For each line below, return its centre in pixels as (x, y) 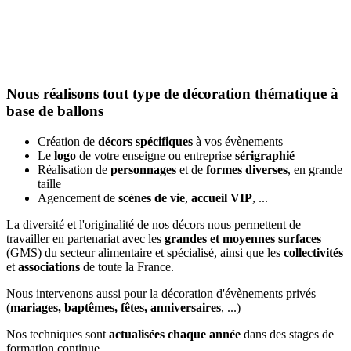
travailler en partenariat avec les (85, 238)
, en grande (315, 169)
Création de (68, 141)
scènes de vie (152, 197)
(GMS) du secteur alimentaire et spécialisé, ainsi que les (145, 252)
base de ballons (55, 111)
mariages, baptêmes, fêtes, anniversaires (116, 307)
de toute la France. (128, 266)
